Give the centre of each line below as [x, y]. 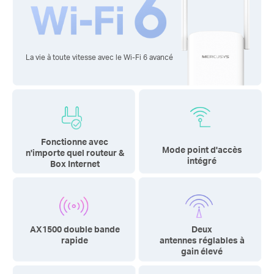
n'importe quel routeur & [75, 152]
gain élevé [202, 251]
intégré [202, 160]
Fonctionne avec [75, 141]
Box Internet [75, 163]
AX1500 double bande [75, 229]
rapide [75, 240]
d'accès [226, 149]
